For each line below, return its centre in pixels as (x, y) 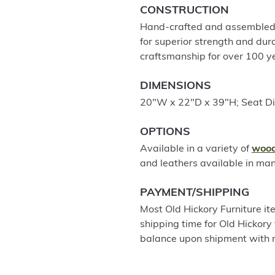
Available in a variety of (196, 149)
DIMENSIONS (176, 86)
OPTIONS (165, 132)
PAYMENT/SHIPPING (195, 193)
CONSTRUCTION (184, 11)
